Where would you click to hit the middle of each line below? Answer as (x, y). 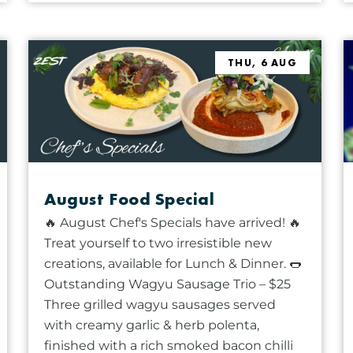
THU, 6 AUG (262, 63)
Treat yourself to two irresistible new (158, 243)
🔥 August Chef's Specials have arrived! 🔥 (173, 222)
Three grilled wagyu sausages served (160, 304)
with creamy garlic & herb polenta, (152, 325)
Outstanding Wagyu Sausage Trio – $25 (168, 284)
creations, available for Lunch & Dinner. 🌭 (173, 263)
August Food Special (130, 199)
